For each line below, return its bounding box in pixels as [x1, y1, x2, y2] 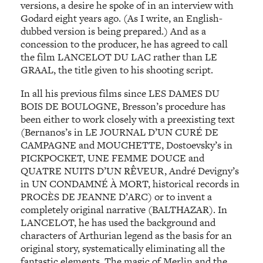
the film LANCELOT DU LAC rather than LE [21, 50, 218, 65]
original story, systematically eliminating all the [21, 241, 225, 255]
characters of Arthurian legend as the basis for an [21, 228, 232, 242]
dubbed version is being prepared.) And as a [21, 24, 207, 39]
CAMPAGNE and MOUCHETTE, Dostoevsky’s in [21, 137, 233, 152]
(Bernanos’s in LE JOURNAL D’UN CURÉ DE [21, 124, 219, 139]
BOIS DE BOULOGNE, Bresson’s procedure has [21, 99, 226, 113]
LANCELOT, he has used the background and [21, 215, 216, 230]
